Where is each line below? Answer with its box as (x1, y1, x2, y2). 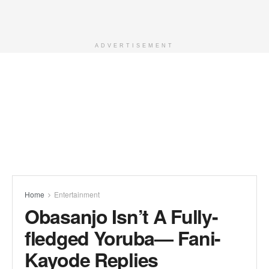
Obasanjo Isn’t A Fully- (25, 202, 218, 230)
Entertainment (54, 189, 100, 199)
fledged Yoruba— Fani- (25, 224, 221, 252)
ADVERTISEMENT (95, 43, 174, 49)
